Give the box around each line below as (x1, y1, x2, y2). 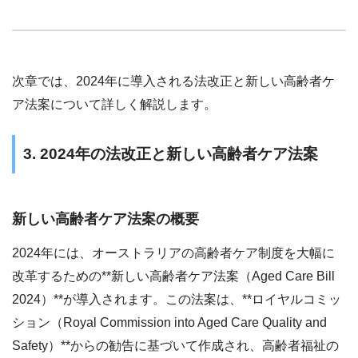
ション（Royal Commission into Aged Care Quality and (12, 316, 327, 330)
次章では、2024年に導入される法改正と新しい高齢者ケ (12, 74, 335, 89)
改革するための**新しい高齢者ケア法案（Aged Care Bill (12, 269, 335, 284)
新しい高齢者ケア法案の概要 (12, 210, 199, 227)
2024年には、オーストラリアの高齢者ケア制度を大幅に (12, 246, 335, 261)
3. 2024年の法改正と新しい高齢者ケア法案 (23, 145, 318, 163)
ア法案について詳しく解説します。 (12, 97, 217, 112)
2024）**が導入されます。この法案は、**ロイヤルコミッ (12, 292, 341, 307)
